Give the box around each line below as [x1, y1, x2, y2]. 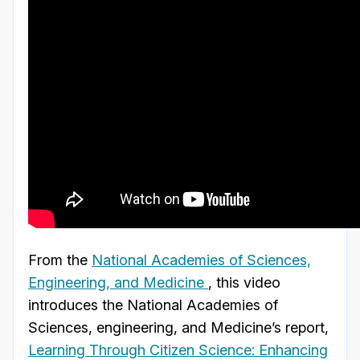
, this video [208, 274, 280, 292]
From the [28, 252, 92, 269]
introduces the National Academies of [28, 297, 278, 314]
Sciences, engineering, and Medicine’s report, [28, 319, 329, 337]
